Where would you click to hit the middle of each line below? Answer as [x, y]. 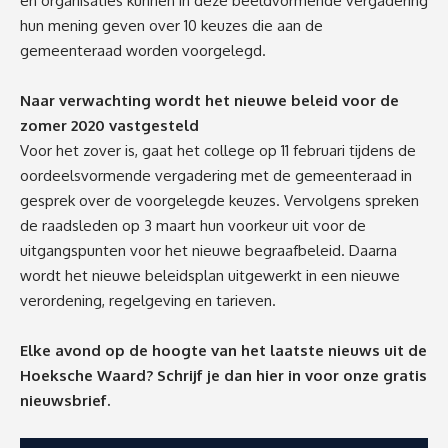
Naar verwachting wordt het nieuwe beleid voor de [209, 101]
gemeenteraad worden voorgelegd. [143, 51]
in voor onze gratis [357, 376]
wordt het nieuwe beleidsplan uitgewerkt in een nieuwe [210, 276]
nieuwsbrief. [65, 401]
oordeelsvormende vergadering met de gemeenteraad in [216, 176]
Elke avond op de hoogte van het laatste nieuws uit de [223, 351]
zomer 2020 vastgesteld [109, 126]
